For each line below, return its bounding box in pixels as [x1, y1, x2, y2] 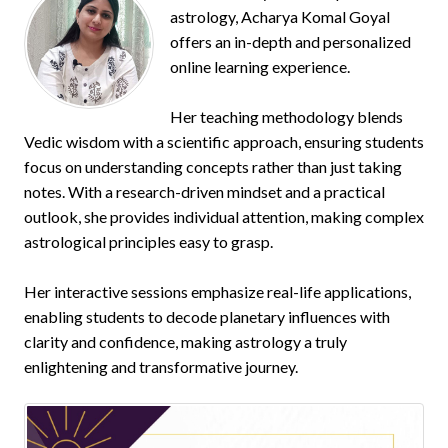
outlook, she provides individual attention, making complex [24, 207, 424, 226]
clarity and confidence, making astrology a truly [24, 332, 347, 351]
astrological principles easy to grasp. [24, 232, 273, 251]
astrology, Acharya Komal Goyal [170, 7, 390, 26]
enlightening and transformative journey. [24, 357, 298, 376]
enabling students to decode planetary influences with [24, 307, 390, 326]
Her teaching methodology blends [170, 107, 403, 126]
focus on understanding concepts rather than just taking [24, 157, 402, 176]
